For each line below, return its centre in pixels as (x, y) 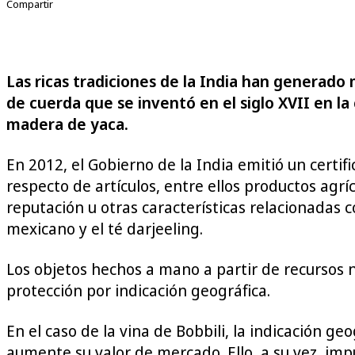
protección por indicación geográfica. (138, 290)
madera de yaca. (67, 124)
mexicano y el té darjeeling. (105, 229)
